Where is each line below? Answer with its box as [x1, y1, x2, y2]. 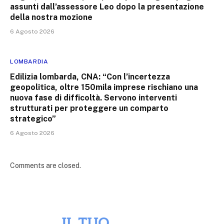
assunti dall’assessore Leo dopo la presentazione [10, 2, 204, 12]
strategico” [10, 114, 56, 124]
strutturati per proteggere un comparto [10, 103, 168, 113]
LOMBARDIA [10, 58, 48, 65]
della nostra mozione [10, 12, 92, 22]
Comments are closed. [10, 161, 81, 170]
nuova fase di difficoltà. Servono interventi [10, 93, 177, 103]
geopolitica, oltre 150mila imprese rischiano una [10, 82, 198, 92]
